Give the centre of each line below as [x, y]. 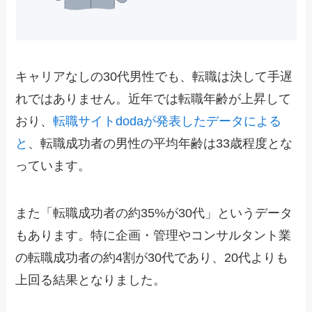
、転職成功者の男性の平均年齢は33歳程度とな [161, 144]
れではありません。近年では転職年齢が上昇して [154, 99]
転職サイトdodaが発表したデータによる [167, 122]
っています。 [53, 166]
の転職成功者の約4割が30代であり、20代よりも [152, 257]
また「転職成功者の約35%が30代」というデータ [154, 213]
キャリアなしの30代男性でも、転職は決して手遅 [154, 77]
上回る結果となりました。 [91, 280]
